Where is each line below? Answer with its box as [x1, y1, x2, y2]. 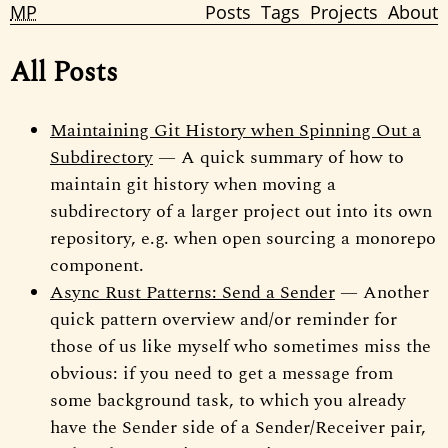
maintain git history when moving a [50, 170, 336, 198]
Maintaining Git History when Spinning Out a [50, 116, 421, 144]
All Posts [10, 52, 118, 95]
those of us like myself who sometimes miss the [50, 332, 431, 360]
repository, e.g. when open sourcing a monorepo [50, 224, 436, 252]
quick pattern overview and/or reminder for [50, 305, 397, 333]
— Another [335, 278, 429, 306]
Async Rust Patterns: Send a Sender [50, 278, 335, 306]
